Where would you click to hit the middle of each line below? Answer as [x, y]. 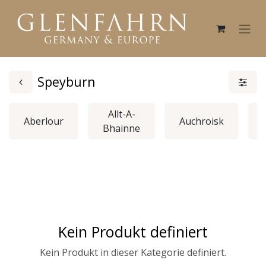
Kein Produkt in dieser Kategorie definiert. [133, 252]
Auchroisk [202, 121]
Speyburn [66, 82]
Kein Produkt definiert [133, 232]
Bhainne [121, 128]
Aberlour [44, 121]
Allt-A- [121, 114]
